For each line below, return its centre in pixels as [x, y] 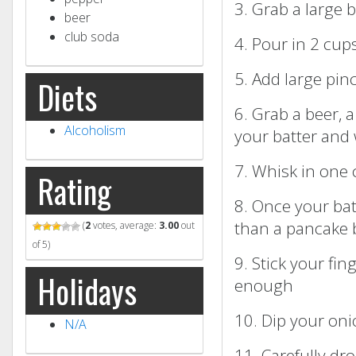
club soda [92, 36]
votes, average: [125, 225]
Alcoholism [95, 130]
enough [264, 285]
